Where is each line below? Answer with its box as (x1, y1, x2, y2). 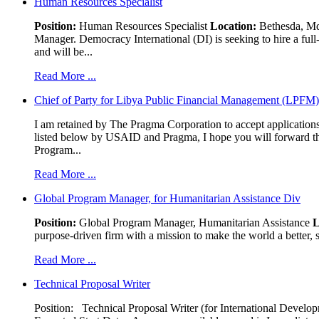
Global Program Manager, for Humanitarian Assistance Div (34, 192, 300, 204)
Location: (210, 19, 256, 32)
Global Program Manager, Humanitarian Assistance (79, 216, 313, 229)
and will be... (34, 45, 93, 58)
